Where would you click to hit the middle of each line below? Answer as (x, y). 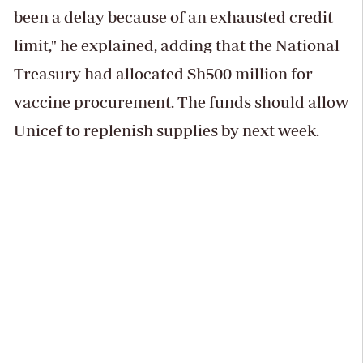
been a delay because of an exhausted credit (173, 17)
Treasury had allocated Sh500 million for (163, 74)
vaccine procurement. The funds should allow (181, 102)
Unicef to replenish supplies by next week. (166, 130)
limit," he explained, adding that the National (176, 45)
